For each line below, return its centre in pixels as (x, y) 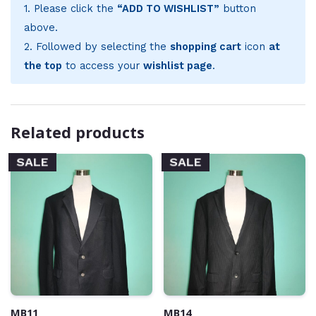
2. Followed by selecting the (97, 47)
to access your (102, 66)
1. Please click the (70, 9)
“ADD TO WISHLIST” (168, 9)
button (237, 9)
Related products (77, 133)
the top (43, 66)
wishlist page (177, 66)
